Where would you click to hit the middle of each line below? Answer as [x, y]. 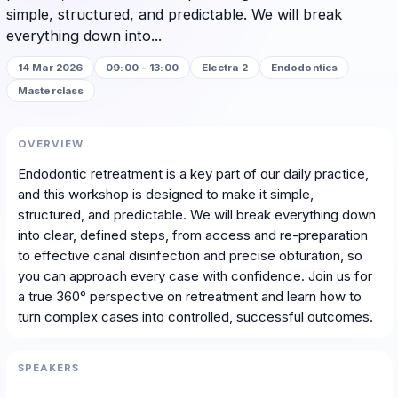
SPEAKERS [48, 367]
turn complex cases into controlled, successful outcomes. [195, 316]
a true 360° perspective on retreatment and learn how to [190, 296]
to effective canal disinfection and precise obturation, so [190, 255]
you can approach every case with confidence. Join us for [195, 275]
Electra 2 [224, 67]
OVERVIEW [51, 143]
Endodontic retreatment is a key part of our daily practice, [193, 173]
